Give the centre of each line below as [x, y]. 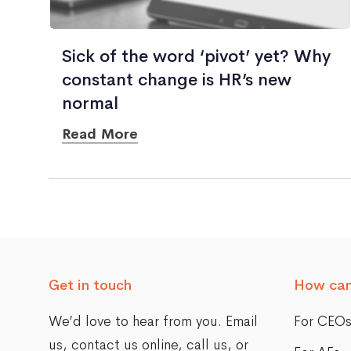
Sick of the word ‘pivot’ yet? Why [196, 56]
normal [90, 103]
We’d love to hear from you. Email [153, 321]
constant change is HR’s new [177, 80]
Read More [100, 134]
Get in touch [90, 285]
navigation [111, 238]
